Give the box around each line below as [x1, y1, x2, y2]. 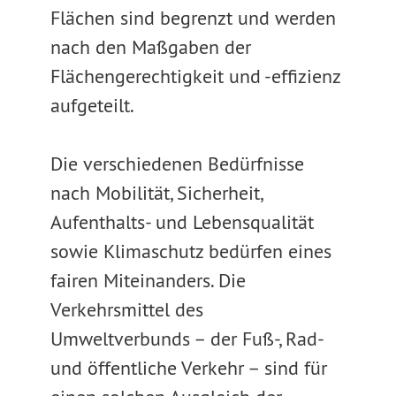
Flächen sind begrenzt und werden [49, 5, 336, 30]
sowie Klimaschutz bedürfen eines [49, 239, 331, 263]
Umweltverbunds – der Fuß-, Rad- [49, 326, 323, 351]
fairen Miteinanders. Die [49, 268, 246, 293]
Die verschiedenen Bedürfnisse [49, 151, 304, 176]
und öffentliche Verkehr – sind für [49, 355, 327, 380]
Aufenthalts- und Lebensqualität [49, 209, 314, 234]
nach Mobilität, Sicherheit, [49, 180, 262, 205]
